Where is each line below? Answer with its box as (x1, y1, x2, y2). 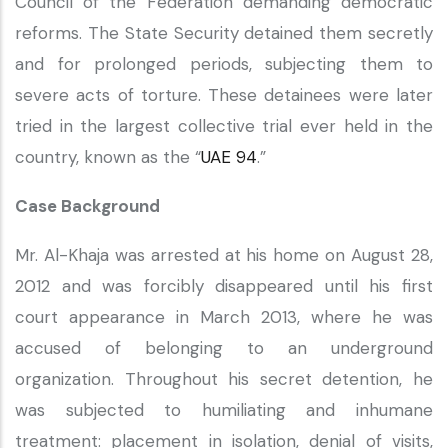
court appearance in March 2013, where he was (15, 306, 433, 328)
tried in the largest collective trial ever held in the (15, 115, 433, 137)
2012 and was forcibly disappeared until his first (15, 275, 433, 297)
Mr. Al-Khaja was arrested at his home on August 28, (15, 244, 433, 266)
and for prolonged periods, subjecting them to (15, 53, 433, 75)
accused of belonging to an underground (15, 337, 433, 359)
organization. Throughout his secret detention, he (15, 368, 433, 390)
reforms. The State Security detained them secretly (15, 22, 433, 44)
